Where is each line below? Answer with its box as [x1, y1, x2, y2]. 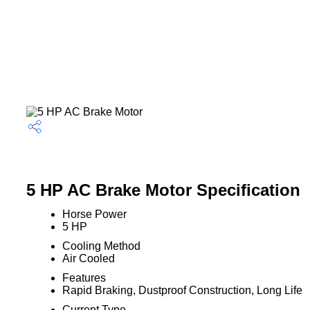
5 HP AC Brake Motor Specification [26, 181, 300, 199]
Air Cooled [62, 253, 115, 264]
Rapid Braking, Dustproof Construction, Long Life [62, 284, 302, 296]
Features [62, 272, 106, 284]
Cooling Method [62, 240, 140, 252]
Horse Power [62, 208, 127, 220]
